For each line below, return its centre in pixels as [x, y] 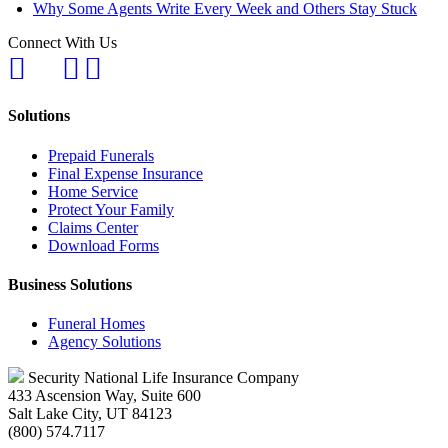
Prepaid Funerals [101, 155]
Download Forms [103, 245]
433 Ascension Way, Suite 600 [104, 396]
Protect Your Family [111, 209]
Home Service [93, 191]
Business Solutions [70, 284]
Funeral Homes [96, 324]
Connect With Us [62, 43]
